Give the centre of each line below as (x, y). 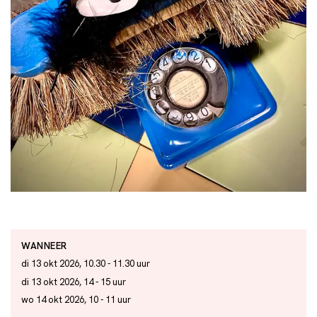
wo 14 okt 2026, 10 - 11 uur (76, 300)
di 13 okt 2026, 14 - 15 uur (74, 282)
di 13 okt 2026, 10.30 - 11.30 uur (86, 264)
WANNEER (44, 246)
